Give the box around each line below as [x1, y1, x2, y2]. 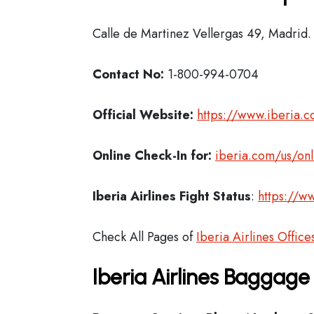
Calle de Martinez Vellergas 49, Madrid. [93, 25, 311, 43]
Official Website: [93, 106, 193, 124]
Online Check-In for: [93, 146, 212, 165]
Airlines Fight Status [130, 187, 251, 205]
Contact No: [93, 65, 168, 83]
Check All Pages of [93, 228, 196, 246]
